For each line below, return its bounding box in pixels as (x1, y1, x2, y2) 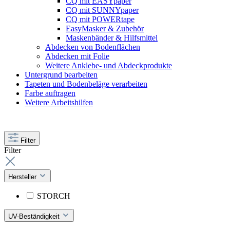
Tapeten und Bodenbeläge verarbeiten (25, 80, 147, 88)
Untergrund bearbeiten (25, 70, 98, 79)
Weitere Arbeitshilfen (25, 98, 93, 107)
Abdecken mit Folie (45, 52, 109, 61)
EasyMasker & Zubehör (66, 24, 144, 33)
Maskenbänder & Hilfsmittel (66, 33, 158, 42)
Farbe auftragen (25, 89, 75, 98)
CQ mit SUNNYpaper (66, 6, 139, 14)
